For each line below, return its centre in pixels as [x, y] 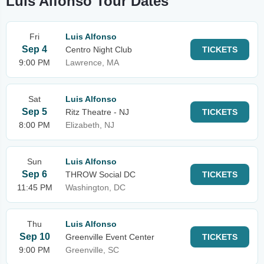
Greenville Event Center [110, 237]
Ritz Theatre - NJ [97, 112]
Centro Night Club [99, 49]
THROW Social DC [100, 174]
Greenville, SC [92, 250]
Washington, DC [95, 187]
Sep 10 [34, 237]
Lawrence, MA [92, 62]
